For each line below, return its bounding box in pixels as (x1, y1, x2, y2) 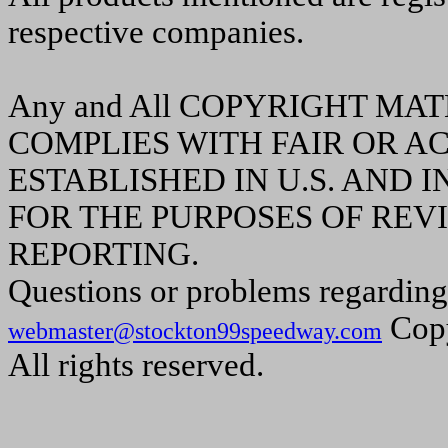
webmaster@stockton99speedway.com (8, 317, 382, 345)
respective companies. (8, 14, 304, 51)
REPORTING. (8, 236, 199, 273)
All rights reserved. (8, 347, 264, 384)
